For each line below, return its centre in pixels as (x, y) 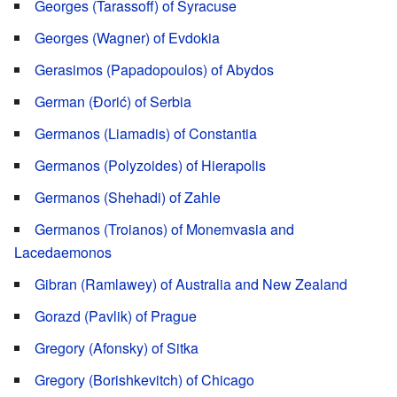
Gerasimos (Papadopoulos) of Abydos (154, 69)
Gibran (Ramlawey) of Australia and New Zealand (191, 284)
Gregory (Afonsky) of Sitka (117, 347)
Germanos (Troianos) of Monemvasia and (164, 229)
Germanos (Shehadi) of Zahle (128, 197)
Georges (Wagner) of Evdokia (127, 37)
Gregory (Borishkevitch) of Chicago (144, 379)
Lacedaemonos (63, 252)
